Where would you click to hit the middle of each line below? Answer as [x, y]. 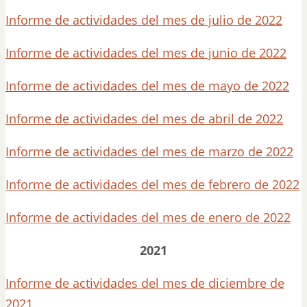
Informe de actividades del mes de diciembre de [145, 283]
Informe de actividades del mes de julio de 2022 [144, 20]
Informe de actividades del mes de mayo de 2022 [147, 86]
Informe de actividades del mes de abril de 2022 [144, 119]
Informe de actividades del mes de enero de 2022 [148, 217]
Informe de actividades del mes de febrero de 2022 [152, 184]
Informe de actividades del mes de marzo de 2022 [149, 151]
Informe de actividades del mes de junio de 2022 [146, 53]
